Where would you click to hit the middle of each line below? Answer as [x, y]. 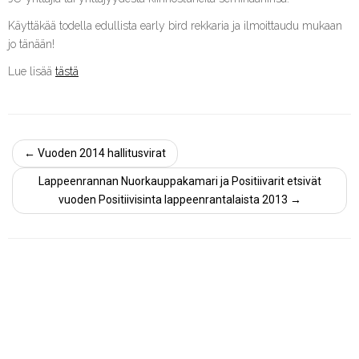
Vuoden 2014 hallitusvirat [101, 153]
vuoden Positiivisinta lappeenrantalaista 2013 [174, 200]
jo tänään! [31, 44]
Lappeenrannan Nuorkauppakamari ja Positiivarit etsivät [179, 181]
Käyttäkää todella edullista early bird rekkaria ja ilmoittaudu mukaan [175, 26]
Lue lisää [32, 71]
